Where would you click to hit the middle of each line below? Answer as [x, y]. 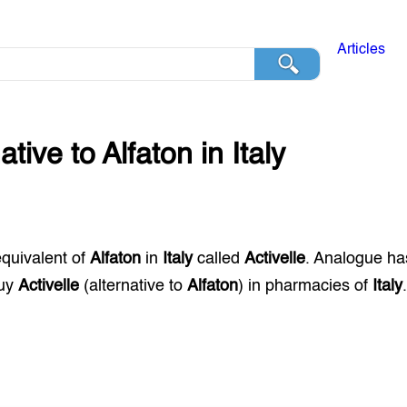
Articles [362, 50]
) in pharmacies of [306, 286]
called [219, 259]
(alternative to [134, 286]
